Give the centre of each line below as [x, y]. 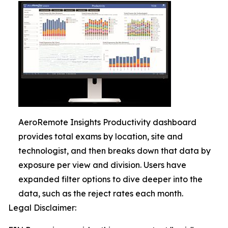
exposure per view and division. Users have [102, 165]
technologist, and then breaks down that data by [115, 151]
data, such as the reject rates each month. [101, 193]
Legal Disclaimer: [42, 208]
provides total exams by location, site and [101, 136]
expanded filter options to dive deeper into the [110, 179]
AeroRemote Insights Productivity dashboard [107, 122]
